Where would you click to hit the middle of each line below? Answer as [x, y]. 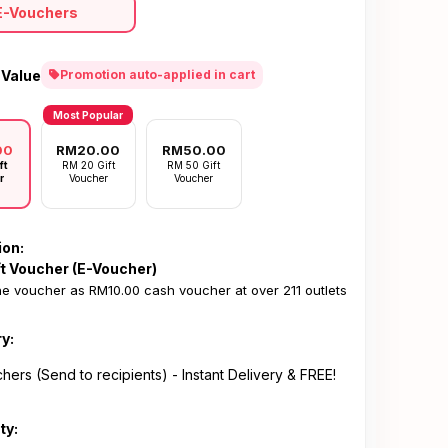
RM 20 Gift [88, 165]
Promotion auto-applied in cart [157, 74]
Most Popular [88, 115]
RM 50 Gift [194, 165]
